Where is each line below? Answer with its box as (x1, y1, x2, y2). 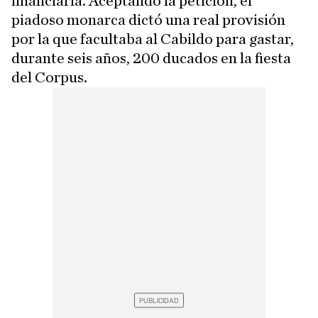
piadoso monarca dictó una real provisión (11, 12, 285, 28)
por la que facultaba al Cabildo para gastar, (11, 31, 294, 47)
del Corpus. (11, 70, 87, 85)
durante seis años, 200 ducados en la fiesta (11, 50, 291, 66)
